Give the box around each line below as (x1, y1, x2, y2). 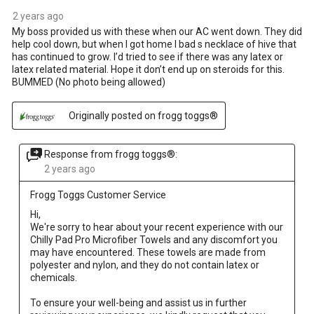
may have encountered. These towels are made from (30, 247, 266, 259)
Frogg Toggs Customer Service (30, 189, 166, 201)
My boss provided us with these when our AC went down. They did (12, 26, 302, 38)
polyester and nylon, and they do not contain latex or (30, 259, 259, 271)
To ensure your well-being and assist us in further (30, 297, 247, 309)
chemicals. (30, 272, 77, 284)
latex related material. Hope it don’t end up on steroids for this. (12, 64, 285, 76)
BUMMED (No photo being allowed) (12, 76, 165, 88)
